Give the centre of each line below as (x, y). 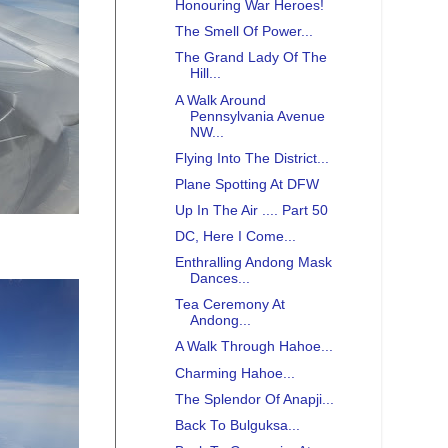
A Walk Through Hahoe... (253, 347)
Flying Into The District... (251, 158)
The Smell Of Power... (243, 32)
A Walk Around (220, 100)
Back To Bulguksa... (237, 425)
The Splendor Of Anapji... (254, 399)
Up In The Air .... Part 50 (251, 210)
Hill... (205, 74)
